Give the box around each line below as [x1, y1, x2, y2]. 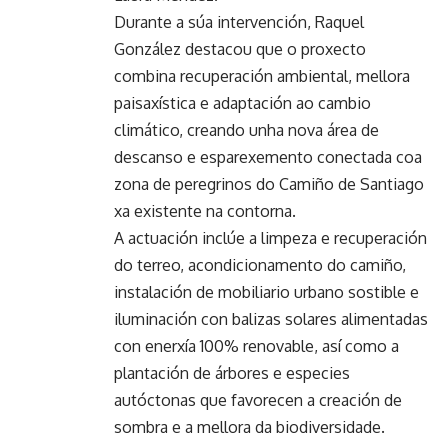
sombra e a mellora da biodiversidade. [114, 417, 385, 438]
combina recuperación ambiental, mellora [114, 66, 410, 87]
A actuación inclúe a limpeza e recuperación [114, 228, 427, 249]
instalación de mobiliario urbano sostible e [114, 282, 419, 303]
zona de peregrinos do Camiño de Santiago [114, 174, 424, 195]
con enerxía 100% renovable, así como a [114, 336, 399, 357]
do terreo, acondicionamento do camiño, [114, 255, 406, 276]
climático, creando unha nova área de [114, 120, 379, 141]
